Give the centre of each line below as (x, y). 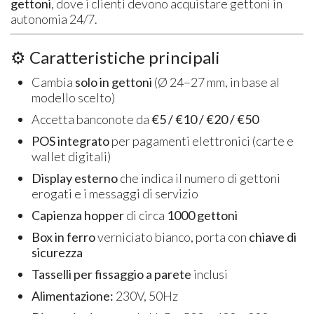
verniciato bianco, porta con (172, 237)
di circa (146, 215)
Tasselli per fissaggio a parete (112, 274)
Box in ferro (64, 237)
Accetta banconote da (92, 119)
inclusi (210, 274)
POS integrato (71, 141)
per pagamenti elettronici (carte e (202, 141)
